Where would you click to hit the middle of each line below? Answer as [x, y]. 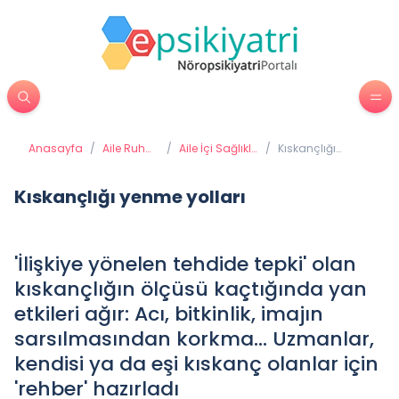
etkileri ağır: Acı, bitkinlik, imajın [169, 314]
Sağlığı [121, 163]
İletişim [198, 163]
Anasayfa [56, 148]
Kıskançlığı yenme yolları [130, 197]
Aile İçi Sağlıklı [217, 148]
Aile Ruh [124, 148]
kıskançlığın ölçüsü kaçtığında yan [191, 289]
